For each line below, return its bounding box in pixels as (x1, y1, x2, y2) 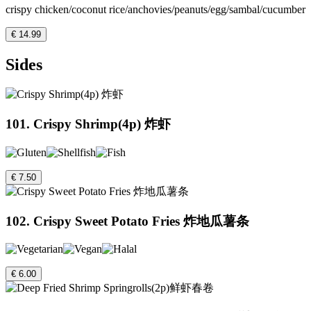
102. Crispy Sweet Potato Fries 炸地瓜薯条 (6, 213, 249, 228)
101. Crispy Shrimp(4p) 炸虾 (6, 117, 171, 132)
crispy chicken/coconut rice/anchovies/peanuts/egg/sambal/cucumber (6, 3, 305, 15)
